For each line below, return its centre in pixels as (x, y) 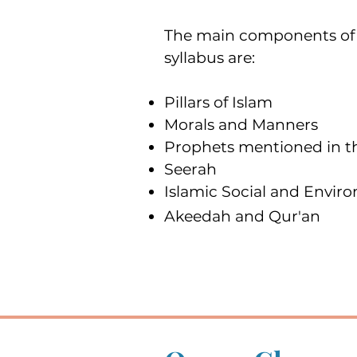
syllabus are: (210, 58)
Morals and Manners (241, 125)
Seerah (190, 169)
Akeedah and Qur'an (242, 216)
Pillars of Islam (218, 102)
